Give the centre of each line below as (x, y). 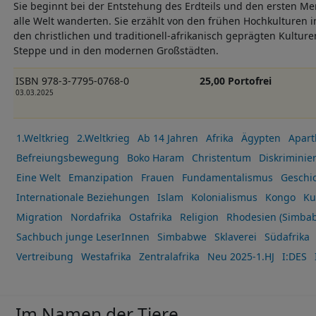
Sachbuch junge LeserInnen (83, 237)
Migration (39, 217)
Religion (199, 217)
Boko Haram (155, 158)
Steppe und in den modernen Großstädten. (117, 50)
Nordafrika (96, 217)
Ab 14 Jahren (168, 138)
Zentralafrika (169, 257)
